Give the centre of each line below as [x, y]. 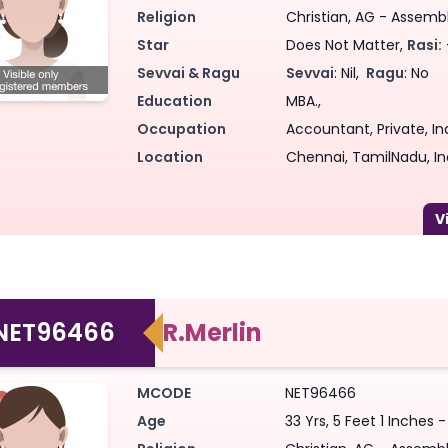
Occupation [181, 128]
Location [170, 156]
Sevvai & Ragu [188, 72]
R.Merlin [212, 332]
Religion [166, 16]
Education [174, 100]
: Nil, [349, 72]
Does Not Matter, [347, 44]
